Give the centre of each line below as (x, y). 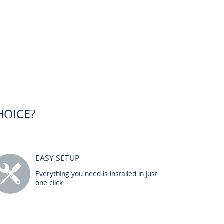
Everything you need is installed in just (96, 174)
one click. (50, 183)
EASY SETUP (57, 158)
